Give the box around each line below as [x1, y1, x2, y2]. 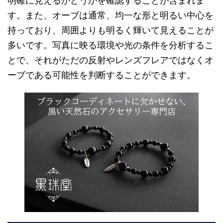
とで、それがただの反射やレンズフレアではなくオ [7, 55, 214, 66]
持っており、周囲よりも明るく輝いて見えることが [7, 25, 214, 36]
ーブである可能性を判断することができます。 [7, 70, 196, 81]
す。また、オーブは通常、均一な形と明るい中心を [7, 10, 214, 21]
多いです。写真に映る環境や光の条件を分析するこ [7, 40, 214, 51]
